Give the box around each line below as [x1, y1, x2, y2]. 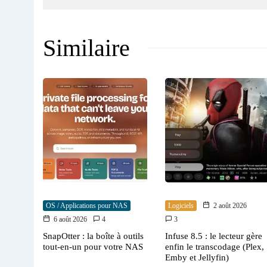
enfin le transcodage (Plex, [165, 241, 264, 252]
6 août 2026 [54, 215, 87, 223]
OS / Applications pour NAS [46, 201, 128, 210]
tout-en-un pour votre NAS [43, 241, 143, 252]
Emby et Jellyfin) [165, 252, 229, 262]
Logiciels [168, 201, 194, 210]
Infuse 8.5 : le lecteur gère [165, 231, 262, 241]
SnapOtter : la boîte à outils [43, 231, 144, 241]
